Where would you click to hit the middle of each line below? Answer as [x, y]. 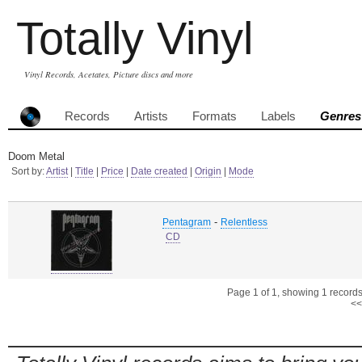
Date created [159, 171]
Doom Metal [36, 156]
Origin [208, 171]
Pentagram [187, 222]
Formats [215, 116]
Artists [151, 116]
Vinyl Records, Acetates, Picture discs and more [109, 74]
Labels [278, 116]
